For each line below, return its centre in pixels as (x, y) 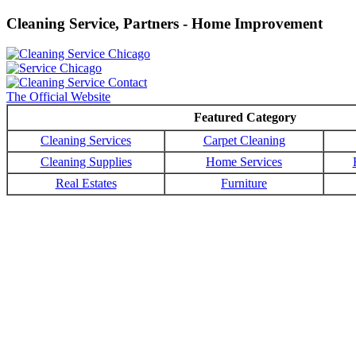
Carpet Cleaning (244, 141)
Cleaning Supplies (86, 162)
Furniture (244, 184)
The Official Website (58, 97)
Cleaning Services (86, 141)
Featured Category (245, 118)
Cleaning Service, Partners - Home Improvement (164, 23)
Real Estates (86, 184)
